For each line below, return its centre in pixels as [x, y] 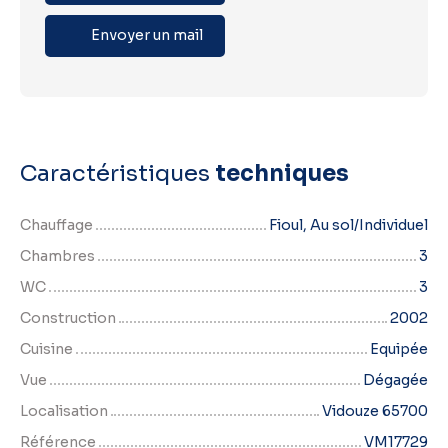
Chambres [57, 255]
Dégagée [395, 379]
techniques [282, 172]
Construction [68, 317]
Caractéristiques [117, 172]
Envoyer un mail [147, 35]
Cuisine [46, 348]
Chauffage [56, 224]
